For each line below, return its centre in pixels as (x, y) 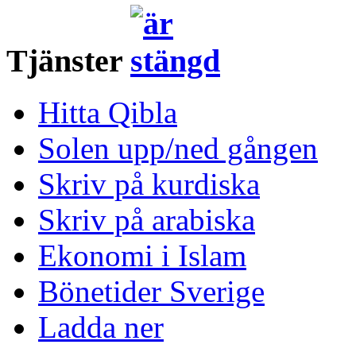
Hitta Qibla (108, 112)
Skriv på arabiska (147, 219)
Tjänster (68, 60)
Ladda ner (101, 327)
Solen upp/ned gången (178, 148)
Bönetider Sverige (151, 291)
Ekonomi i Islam (142, 255)
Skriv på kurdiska (149, 184)
